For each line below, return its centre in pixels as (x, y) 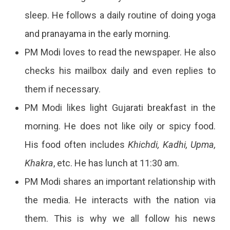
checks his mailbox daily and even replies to (120, 70)
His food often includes (76, 144)
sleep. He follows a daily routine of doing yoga (120, 15)
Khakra (39, 163)
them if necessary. (62, 89)
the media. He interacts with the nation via (120, 200)
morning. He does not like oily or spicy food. (120, 126)
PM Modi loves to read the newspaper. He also (120, 52)
